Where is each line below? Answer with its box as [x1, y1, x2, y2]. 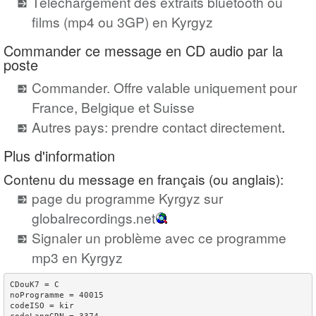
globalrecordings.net [32, 207, 155, 227]
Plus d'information [4, 145, 115, 166]
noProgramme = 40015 [10, 291, 104, 300]
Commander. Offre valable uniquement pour [32, 78, 297, 97]
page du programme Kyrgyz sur [32, 188, 223, 207]
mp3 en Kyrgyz [32, 247, 123, 267]
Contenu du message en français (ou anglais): [4, 169, 284, 188]
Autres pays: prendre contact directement [32, 117, 281, 137]
